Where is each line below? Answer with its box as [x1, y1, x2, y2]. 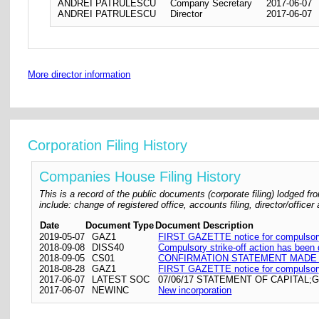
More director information [28, 69, 131, 80]
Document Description [155, 219, 254, 231]
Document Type [85, 219, 155, 231]
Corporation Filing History [28, 137, 188, 153]
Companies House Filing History [39, 168, 241, 184]
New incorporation [158, 284, 232, 296]
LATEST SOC [92, 273, 150, 285]
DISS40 [92, 241, 125, 253]
